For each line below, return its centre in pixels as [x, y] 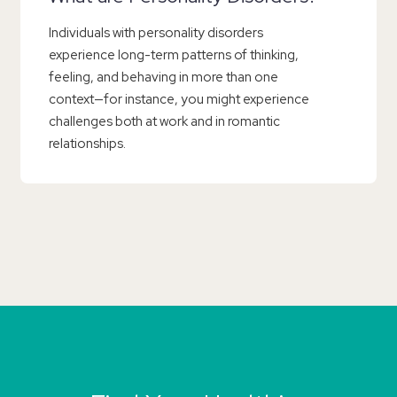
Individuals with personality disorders [156, 33]
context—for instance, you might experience [179, 100]
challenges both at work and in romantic [164, 122]
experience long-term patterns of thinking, [174, 55]
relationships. [87, 144]
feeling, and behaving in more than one [163, 78]
